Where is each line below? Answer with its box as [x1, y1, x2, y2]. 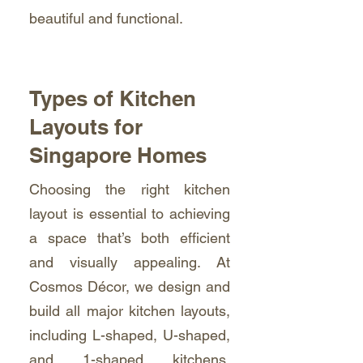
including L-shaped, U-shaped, [29, 327, 230, 344]
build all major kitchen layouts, [29, 302, 230, 319]
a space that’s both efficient [29, 229, 230, 246]
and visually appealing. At [29, 254, 230, 271]
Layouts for [29, 114, 143, 139]
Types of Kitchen [29, 86, 196, 111]
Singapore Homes [29, 143, 207, 168]
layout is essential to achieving [29, 205, 230, 222]
